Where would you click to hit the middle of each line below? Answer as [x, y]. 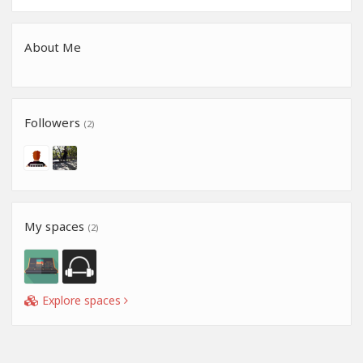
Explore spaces [81, 301]
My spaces [56, 226]
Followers [54, 123]
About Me [53, 47]
